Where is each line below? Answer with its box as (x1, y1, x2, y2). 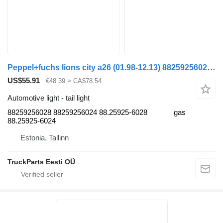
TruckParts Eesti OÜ (7, 157, 75, 166)
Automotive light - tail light (7, 93, 90, 102)
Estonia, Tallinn (20, 133, 69, 142)
